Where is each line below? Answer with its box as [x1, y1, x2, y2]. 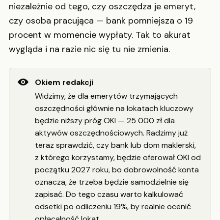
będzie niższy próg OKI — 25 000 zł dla [35, 115, 175, 126]
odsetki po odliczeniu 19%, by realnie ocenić [35, 201, 191, 212]
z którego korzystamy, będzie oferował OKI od [35, 152, 201, 163]
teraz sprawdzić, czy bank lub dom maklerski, [35, 139, 196, 150]
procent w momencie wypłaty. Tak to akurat [9, 29, 191, 41]
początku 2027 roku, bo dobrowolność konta [35, 164, 199, 175]
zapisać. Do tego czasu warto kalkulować [35, 189, 183, 199]
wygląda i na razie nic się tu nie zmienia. [9, 43, 170, 55]
